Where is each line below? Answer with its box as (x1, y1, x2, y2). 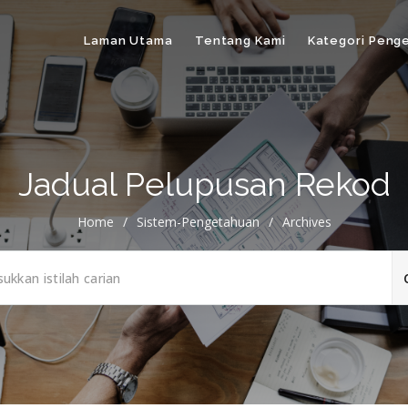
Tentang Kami (194, 34, 286, 47)
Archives (281, 213, 331, 230)
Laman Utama (83, 34, 173, 47)
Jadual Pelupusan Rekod (17, 165, 391, 203)
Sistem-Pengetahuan (136, 213, 260, 230)
